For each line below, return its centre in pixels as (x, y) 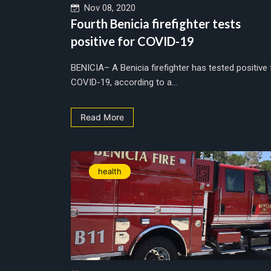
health (110, 171)
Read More (102, 117)
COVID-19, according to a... (124, 82)
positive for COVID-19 (132, 41)
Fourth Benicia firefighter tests (156, 23)
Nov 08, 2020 (107, 8)
